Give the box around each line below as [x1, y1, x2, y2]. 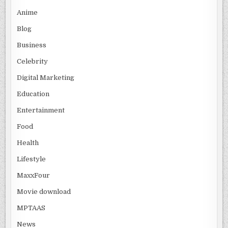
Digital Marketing [17, 73, 75, 81]
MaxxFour [17, 171, 50, 179]
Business [17, 41, 47, 49]
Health [17, 138, 39, 147]
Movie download [17, 187, 71, 195]
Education [17, 90, 50, 98]
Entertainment [17, 106, 65, 114]
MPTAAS [17, 204, 46, 212]
